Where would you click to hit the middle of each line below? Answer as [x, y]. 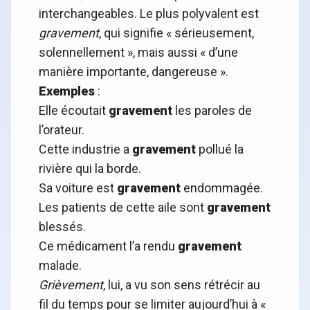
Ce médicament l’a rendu [108, 246]
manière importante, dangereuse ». [134, 72]
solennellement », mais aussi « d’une [138, 53]
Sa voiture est [78, 188]
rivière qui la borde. [90, 169]
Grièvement [71, 285]
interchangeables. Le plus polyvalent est [149, 14]
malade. [60, 266]
